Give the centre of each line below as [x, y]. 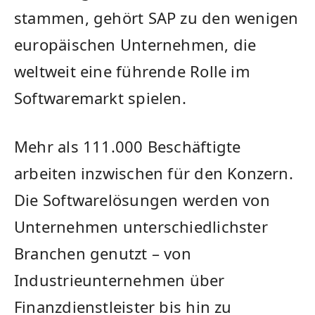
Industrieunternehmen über [120, 279]
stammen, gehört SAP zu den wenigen [156, 18]
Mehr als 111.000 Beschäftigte [128, 146]
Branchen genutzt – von [103, 253]
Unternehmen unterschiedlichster [141, 226]
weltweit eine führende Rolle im [132, 71]
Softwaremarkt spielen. [100, 98]
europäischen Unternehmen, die [135, 45]
